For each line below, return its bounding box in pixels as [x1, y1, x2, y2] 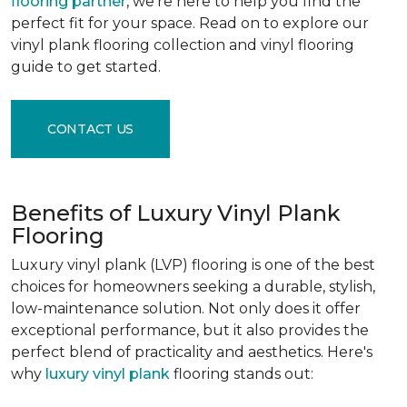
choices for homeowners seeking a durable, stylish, [11, 278, 375, 295]
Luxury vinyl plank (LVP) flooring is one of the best [11, 256, 375, 273]
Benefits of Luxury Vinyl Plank [11, 200, 341, 226]
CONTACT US [47, 120, 134, 137]
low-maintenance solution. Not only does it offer [11, 300, 361, 317]
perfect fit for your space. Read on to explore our [11, 15, 369, 32]
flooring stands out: [170, 365, 313, 382]
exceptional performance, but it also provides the [11, 322, 369, 339]
